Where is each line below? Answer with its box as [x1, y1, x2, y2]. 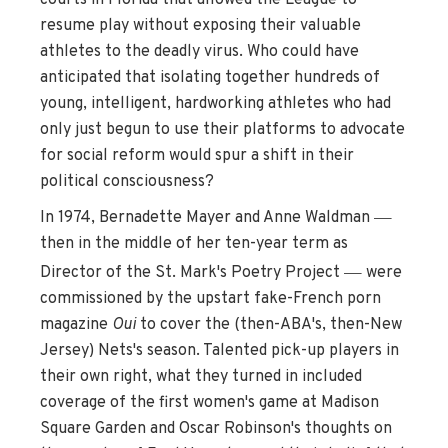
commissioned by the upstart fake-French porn [40, 289, 381, 310]
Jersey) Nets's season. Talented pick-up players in [40, 341, 399, 362]
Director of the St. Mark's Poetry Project [40, 263, 344, 284]
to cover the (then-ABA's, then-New [136, 315, 402, 336]
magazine [40, 315, 112, 336]
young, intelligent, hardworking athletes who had [40, 93, 391, 114]
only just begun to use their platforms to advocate [40, 119, 405, 140]
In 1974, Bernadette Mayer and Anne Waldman [40, 208, 374, 229]
